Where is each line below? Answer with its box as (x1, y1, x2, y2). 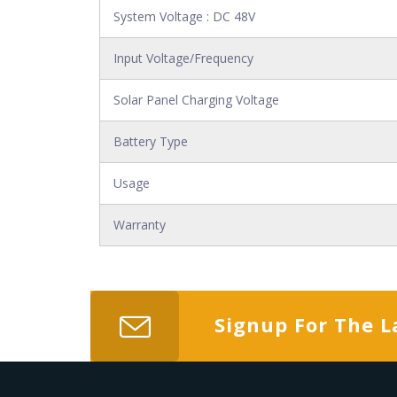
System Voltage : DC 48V (113, 8, 255, 25)
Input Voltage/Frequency (113, 50, 253, 66)
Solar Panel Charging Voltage (113, 91, 279, 108)
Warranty (113, 216, 166, 233)
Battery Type (113, 133, 188, 150)
